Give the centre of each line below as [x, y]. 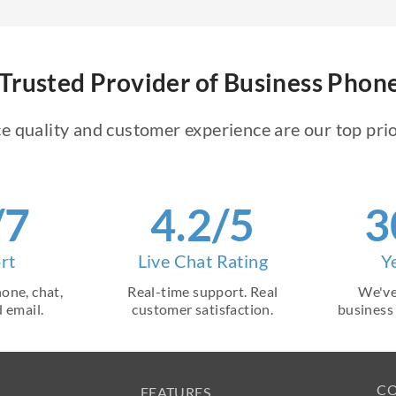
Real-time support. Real [203, 291]
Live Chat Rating [202, 261]
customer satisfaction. [203, 309]
